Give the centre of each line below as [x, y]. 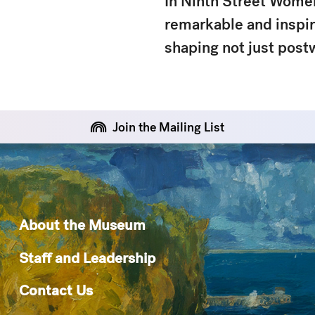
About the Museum [82, 225]
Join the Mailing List [168, 127]
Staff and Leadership [87, 257]
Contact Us [56, 290]
